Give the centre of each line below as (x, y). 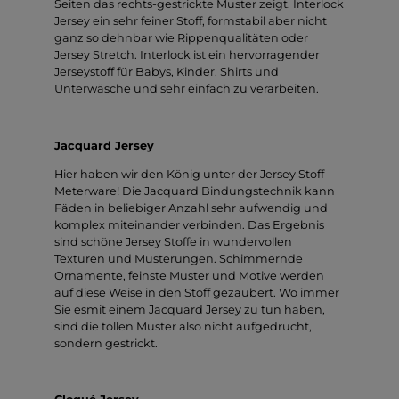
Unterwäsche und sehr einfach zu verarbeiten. (187, 89)
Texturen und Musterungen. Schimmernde (179, 258)
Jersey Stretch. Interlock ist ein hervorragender (187, 55)
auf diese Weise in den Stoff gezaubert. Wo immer (197, 292)
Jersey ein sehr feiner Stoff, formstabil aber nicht (191, 21)
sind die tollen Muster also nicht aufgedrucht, (183, 326)
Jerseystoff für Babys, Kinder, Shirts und (167, 72)
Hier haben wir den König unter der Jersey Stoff (189, 174)
